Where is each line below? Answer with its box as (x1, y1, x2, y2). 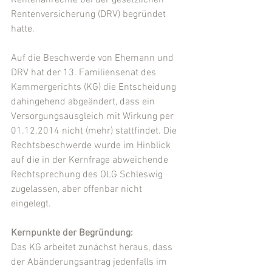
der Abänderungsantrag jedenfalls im (11, 256, 169, 268)
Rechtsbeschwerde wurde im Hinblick (11, 140, 173, 152)
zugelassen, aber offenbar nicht (11, 183, 144, 195)
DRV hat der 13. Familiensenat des (11, 67, 158, 79)
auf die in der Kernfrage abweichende (11, 154, 171, 166)
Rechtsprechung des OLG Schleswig (11, 169, 165, 181)
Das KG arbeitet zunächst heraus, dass (11, 242, 175, 254)
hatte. (11, 23, 35, 35)
